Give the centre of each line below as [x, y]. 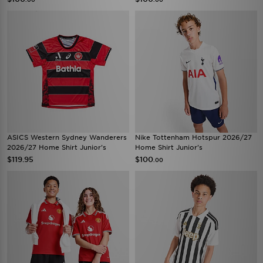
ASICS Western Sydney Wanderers [67, 137]
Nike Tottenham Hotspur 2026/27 [193, 137]
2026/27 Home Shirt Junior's [57, 147]
